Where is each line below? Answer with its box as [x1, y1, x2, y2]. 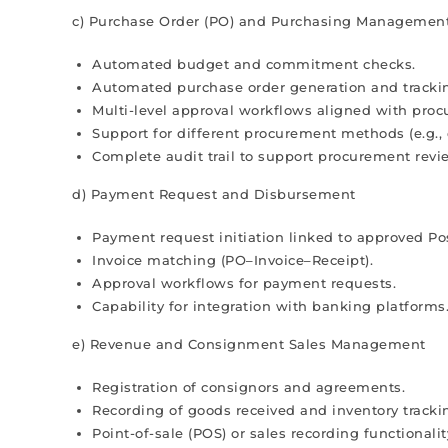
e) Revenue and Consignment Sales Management [72, 336, 426, 352]
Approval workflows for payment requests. [92, 275, 396, 291]
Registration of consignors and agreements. [92, 379, 405, 395]
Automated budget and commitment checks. [92, 56, 416, 72]
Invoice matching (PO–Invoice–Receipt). [92, 252, 373, 268]
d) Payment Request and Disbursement [72, 186, 356, 202]
